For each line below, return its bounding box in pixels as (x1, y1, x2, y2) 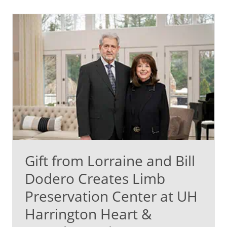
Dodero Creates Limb (25, 169, 165, 188)
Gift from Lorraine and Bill (25, 151, 195, 171)
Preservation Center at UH (25, 186, 198, 206)
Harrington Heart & (25, 204, 152, 224)
